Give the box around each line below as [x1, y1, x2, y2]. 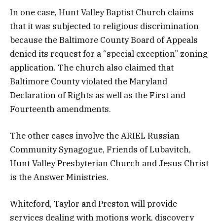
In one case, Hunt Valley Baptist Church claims [10, 6, 194, 18]
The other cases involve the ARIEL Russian [10, 130, 180, 142]
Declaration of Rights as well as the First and [10, 89, 185, 101]
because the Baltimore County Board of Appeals [10, 34, 198, 45]
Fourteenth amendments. [10, 103, 111, 114]
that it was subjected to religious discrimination [10, 20, 199, 32]
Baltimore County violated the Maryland [10, 75, 167, 87]
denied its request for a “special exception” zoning [10, 48, 208, 59]
